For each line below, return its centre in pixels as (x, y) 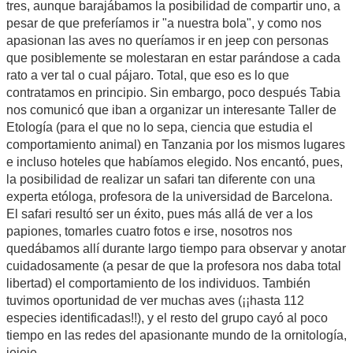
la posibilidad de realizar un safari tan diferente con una (161, 179)
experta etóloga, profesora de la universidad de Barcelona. (169, 196)
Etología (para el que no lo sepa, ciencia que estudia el (160, 127)
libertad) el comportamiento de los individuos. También (158, 283)
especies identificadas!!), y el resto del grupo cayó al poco (167, 318)
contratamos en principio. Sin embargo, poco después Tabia (173, 92)
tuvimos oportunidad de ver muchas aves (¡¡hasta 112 (155, 300)
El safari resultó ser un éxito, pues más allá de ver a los (160, 214)
